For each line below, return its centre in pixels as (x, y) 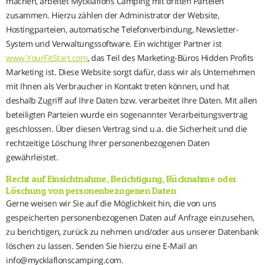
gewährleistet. (32, 157)
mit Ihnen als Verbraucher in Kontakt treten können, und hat (118, 86)
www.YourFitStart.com (47, 58)
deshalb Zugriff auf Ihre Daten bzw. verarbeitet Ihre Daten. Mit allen (132, 100)
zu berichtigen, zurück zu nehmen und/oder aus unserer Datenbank (132, 232)
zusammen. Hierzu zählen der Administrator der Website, (112, 15)
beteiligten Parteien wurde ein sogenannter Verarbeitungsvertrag (127, 114)
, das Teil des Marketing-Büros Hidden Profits (171, 58)
